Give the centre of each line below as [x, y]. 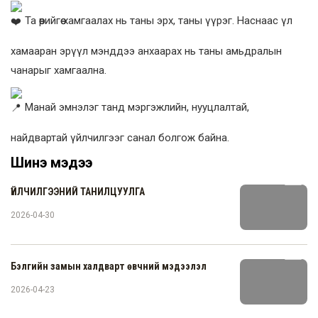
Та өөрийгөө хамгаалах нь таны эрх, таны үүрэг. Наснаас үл [157, 21]
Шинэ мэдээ [51, 163]
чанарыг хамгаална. [59, 71]
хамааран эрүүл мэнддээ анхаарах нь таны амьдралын [146, 51]
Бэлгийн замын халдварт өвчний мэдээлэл [109, 267]
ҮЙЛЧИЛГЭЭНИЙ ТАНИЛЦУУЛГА [78, 192]
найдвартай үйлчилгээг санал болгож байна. [120, 138]
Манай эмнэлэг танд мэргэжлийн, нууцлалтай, [136, 108]
